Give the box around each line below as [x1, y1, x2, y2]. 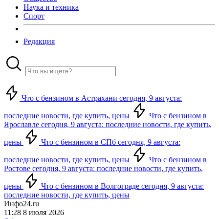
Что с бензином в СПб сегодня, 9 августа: [39, 138, 180, 146]
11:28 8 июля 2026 [4, 208, 64, 217]
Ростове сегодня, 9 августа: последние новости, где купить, [4, 164, 203, 173]
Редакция [23, 37, 55, 45]
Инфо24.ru [4, 199, 39, 208]
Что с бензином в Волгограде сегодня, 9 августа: [39, 182, 204, 190]
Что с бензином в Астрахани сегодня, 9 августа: [20, 94, 182, 102]
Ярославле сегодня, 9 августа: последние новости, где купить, [4, 120, 212, 129]
